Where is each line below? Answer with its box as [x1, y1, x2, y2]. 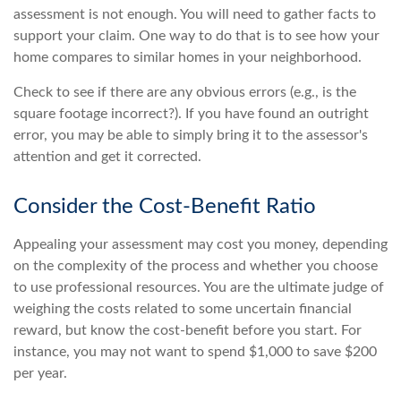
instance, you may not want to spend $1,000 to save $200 [13, 345, 377, 360]
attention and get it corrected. [13, 149, 201, 165]
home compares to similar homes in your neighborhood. [13, 50, 362, 65]
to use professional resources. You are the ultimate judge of [13, 280, 384, 295]
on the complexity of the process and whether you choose [13, 259, 378, 274]
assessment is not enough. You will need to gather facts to [13, 7, 376, 22]
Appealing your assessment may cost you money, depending [13, 237, 388, 252]
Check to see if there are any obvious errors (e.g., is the [13, 85, 356, 100]
